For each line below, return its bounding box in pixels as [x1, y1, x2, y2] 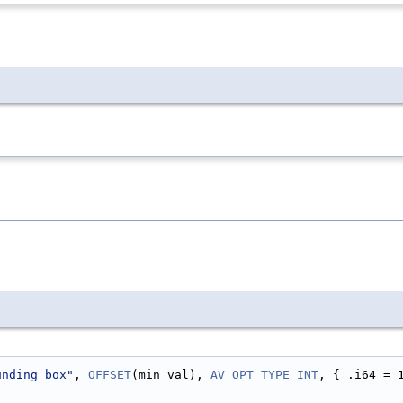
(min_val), [131, 367, 210, 381]
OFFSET [88, 367, 131, 381]
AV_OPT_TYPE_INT [210, 367, 318, 381]
